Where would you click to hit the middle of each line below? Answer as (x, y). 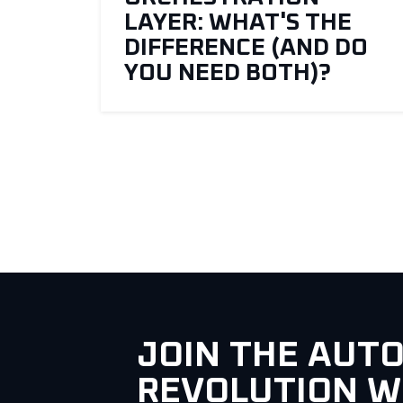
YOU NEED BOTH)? (228, 73)
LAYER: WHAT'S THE (238, 23)
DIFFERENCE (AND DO (246, 48)
